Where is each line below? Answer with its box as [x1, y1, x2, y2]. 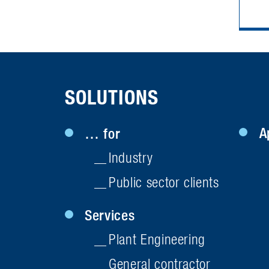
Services [85, 206, 135, 223]
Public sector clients [109, 173, 219, 190]
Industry [109, 149, 153, 166]
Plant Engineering [109, 231, 205, 248]
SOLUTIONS [64, 85, 159, 110]
